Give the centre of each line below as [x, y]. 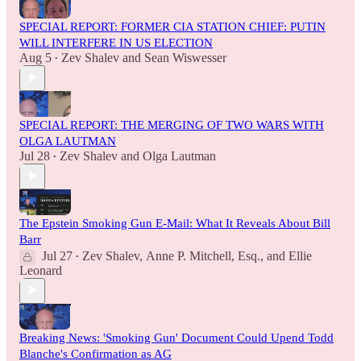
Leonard [41, 270]
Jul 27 [57, 255]
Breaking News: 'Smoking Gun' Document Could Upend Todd [176, 337]
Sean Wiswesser [185, 57]
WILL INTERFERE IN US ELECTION [116, 42]
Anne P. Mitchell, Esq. [203, 255]
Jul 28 [35, 156]
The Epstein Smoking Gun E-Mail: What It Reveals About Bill [175, 223]
